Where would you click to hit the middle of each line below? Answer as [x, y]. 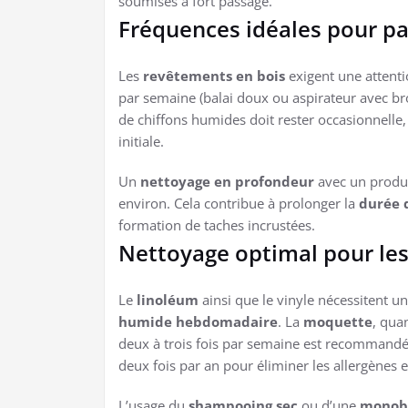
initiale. [141, 141]
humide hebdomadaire [198, 321]
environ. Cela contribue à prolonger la [239, 203]
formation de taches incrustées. [217, 224]
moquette [338, 321]
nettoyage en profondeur [227, 181]
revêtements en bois [214, 75]
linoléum [168, 299]
